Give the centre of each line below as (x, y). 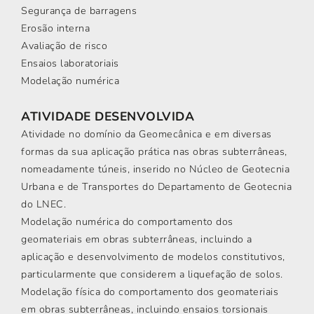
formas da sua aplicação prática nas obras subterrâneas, (154, 152)
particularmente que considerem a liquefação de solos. (152, 274)
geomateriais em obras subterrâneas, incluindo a (137, 239)
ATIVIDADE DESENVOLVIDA (108, 116)
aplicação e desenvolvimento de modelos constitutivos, (153, 257)
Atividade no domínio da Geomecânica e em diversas (146, 134)
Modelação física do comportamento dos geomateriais (150, 292)
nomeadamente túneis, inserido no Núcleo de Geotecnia (155, 169)
